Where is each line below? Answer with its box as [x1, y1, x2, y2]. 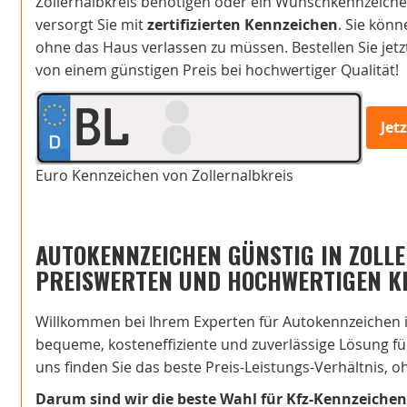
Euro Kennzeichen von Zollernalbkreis [35, 165, 293, 186]
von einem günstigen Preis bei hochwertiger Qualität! [35, 60, 399, 80]
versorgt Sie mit [35, 15, 147, 35]
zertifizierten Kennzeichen [147, 15, 338, 35]
